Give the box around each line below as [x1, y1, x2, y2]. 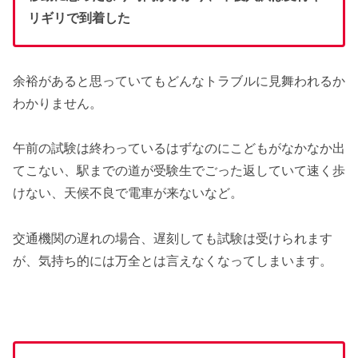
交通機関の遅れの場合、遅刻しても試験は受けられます [13, 232, 332, 246]
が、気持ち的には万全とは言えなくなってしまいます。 [13, 254, 332, 268]
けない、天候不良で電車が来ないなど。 [13, 186, 243, 201]
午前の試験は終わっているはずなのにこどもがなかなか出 [13, 141, 345, 156]
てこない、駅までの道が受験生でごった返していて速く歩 [13, 164, 345, 178]
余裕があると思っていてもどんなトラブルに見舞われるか [13, 74, 345, 88]
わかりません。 [13, 96, 102, 110]
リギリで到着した [28, 10, 130, 25]
